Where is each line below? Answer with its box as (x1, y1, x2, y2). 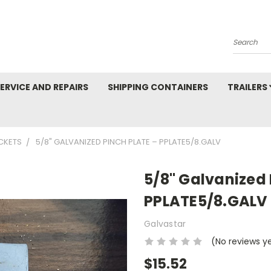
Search (233, 41, 263, 53)
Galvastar (144, 217, 186, 230)
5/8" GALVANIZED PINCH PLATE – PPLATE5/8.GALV (36, 136, 221, 148)
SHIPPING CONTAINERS (108, 81, 208, 93)
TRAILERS (227, 81, 269, 93)
